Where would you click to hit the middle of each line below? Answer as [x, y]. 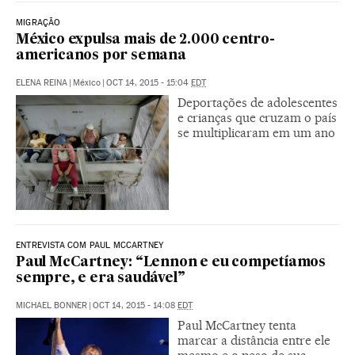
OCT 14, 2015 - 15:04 [149, 82]
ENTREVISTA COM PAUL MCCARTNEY [90, 245]
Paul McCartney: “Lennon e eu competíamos [171, 262]
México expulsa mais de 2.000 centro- [145, 40]
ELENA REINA [42, 82]
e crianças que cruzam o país [257, 117]
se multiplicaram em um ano [256, 132]
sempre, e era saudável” [101, 278]
